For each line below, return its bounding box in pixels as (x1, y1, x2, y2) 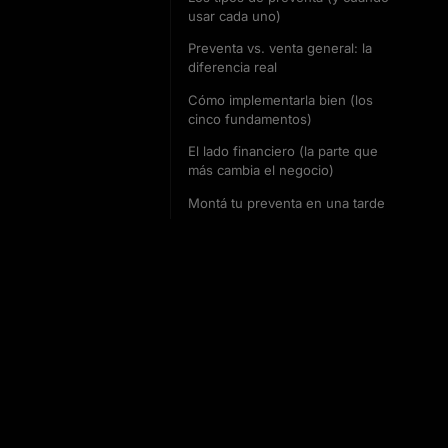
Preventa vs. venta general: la (188, 40, 372, 57)
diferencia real (188, 59, 277, 76)
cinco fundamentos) (188, 110, 312, 127)
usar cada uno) (188, 7, 281, 24)
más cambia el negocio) (188, 162, 334, 179)
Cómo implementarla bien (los (188, 91, 373, 108)
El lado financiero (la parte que (188, 143, 378, 160)
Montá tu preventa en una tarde (188, 194, 385, 211)
